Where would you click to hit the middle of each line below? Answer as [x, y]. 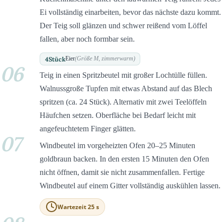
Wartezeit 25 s [79, 207]
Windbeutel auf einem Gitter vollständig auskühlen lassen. [130, 185]
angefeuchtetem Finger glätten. [88, 129]
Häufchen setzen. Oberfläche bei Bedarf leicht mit [118, 115]
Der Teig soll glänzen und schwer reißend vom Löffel [123, 26]
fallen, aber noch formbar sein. [87, 39]
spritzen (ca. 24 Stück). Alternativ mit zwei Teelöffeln [123, 102]
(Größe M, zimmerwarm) [105, 59]
